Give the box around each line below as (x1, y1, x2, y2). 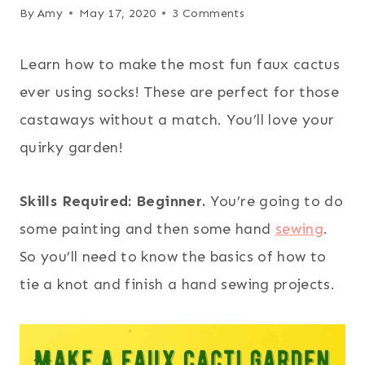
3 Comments (172, 5, 244, 20)
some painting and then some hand (20, 219, 275, 238)
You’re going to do (205, 191, 344, 210)
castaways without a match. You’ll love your (20, 110, 335, 129)
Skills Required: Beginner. (20, 191, 206, 210)
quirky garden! (20, 138, 124, 156)
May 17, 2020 (79, 5, 156, 20)
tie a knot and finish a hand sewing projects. (20, 275, 336, 293)
